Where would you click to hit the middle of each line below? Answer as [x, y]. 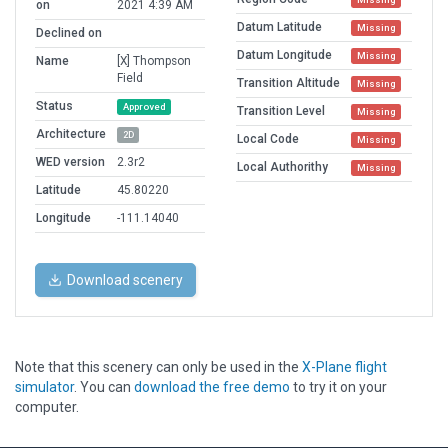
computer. [47, 407]
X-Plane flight [344, 367]
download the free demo [212, 387]
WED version [70, 162]
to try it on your [338, 387]
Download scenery [125, 280]
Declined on [69, 33]
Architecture [71, 134]
